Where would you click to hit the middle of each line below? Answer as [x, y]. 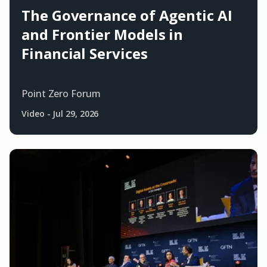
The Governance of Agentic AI [127, 15]
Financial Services [85, 54]
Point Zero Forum [61, 94]
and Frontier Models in [103, 35]
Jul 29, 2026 [76, 114]
